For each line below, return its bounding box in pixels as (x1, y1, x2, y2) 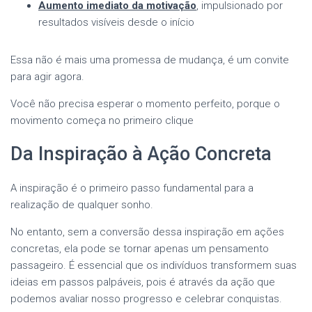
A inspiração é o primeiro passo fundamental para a (10, 181, 253, 194)
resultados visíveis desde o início (38, 15, 194, 29)
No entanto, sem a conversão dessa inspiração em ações (10, 225, 284, 238)
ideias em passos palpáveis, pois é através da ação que (10, 275, 275, 288)
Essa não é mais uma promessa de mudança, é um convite (10, 53, 289, 66)
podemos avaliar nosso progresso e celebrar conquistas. (10, 292, 282, 305)
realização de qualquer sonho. (10, 198, 153, 211)
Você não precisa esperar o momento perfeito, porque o (10, 97, 280, 110)
